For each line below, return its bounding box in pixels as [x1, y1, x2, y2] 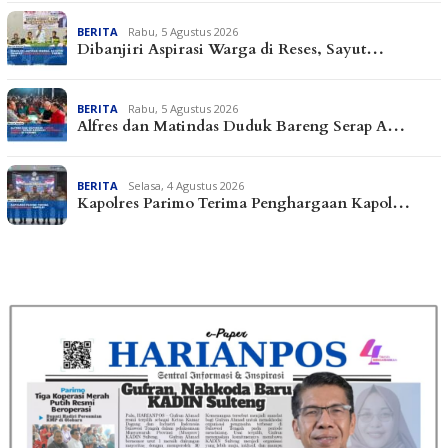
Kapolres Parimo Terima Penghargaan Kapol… [77, 192, 410, 213]
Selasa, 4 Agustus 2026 [128, 177, 244, 193]
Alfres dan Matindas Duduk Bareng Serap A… [77, 115, 405, 136]
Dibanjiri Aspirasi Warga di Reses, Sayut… [77, 38, 384, 59]
